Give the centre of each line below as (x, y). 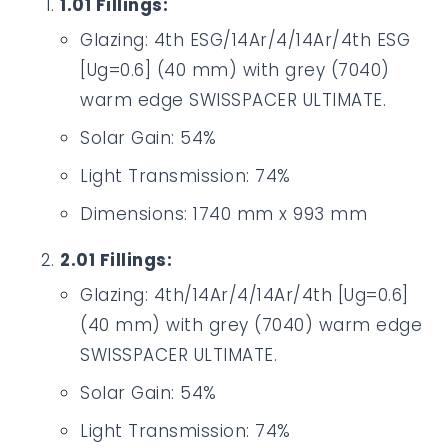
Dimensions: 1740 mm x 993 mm (223, 214)
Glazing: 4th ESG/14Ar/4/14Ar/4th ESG (245, 40)
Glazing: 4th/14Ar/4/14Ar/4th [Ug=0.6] (244, 295)
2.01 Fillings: (116, 260)
